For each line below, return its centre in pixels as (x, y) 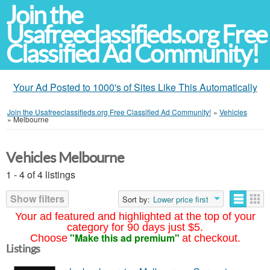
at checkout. (211, 238)
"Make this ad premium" (124, 238)
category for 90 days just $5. (135, 227)
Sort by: (136, 199)
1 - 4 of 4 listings (41, 174)
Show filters (37, 199)
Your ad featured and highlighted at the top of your (135, 216)
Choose (49, 238)
